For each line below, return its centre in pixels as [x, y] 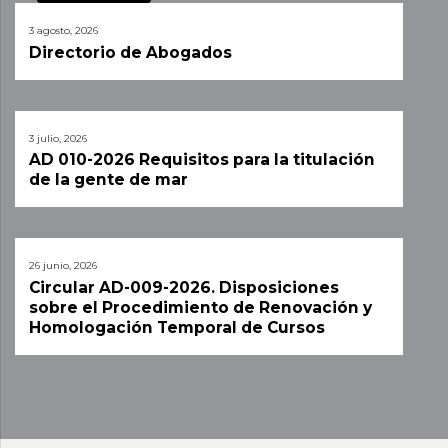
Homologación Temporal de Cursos [177, 327]
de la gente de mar [108, 180]
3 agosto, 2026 [63, 31]
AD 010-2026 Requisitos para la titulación [202, 160]
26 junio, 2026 [63, 266]
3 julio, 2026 [58, 138]
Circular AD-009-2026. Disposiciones [184, 287]
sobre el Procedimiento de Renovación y [200, 307]
